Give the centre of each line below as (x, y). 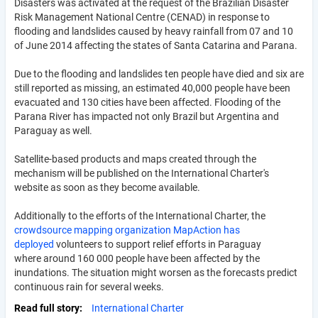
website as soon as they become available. (107, 187)
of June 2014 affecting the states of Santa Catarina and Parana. (156, 45)
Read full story (47, 308)
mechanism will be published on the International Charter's (142, 173)
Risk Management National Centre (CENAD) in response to (142, 17)
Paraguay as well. (53, 130)
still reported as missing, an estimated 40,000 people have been (152, 88)
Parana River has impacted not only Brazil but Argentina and (147, 116)
